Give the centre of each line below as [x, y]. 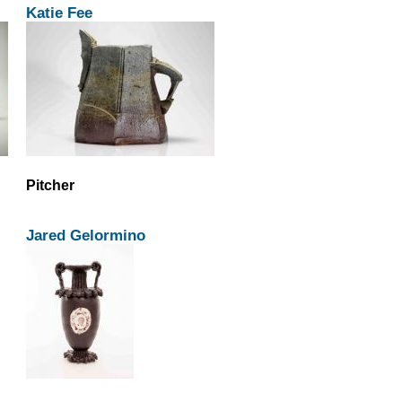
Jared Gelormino [85, 235]
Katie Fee [59, 12]
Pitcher [50, 184]
